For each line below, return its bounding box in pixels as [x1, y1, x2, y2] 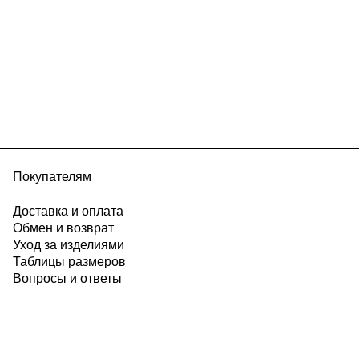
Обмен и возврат [12, 220, 114, 235]
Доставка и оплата [12, 204, 123, 218]
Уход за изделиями [12, 237, 124, 252]
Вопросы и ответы [12, 271, 122, 285]
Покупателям [12, 170, 91, 184]
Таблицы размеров [12, 254, 126, 268]
